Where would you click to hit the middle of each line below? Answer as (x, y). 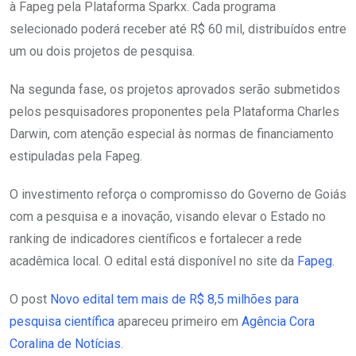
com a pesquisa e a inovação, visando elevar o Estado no (168, 217)
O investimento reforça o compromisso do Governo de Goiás (178, 194)
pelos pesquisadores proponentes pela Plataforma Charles (174, 112)
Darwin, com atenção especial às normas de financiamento (172, 134)
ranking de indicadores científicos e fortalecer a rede (156, 239)
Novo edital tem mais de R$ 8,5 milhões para (174, 299)
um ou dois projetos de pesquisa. (102, 51)
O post (30, 299)
